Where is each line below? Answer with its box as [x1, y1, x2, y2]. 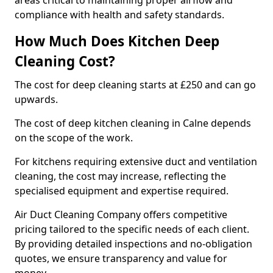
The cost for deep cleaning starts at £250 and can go [15, 78, 256, 91]
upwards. [15, 93, 60, 106]
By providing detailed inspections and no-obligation [15, 237, 252, 250]
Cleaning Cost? [15, 52, 115, 71]
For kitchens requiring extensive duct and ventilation [15, 155, 257, 168]
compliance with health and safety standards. [15, 8, 224, 21]
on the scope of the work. [15, 131, 135, 144]
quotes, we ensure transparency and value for [15, 252, 227, 265]
